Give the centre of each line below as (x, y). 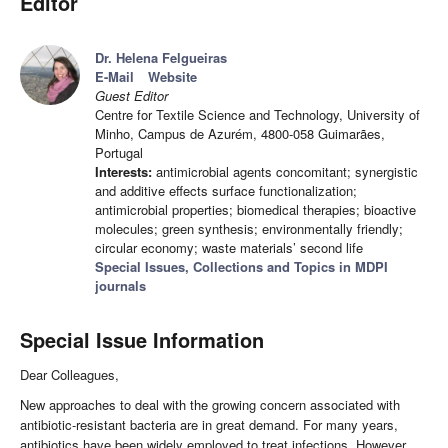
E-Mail (114, 77)
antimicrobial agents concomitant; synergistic (285, 172)
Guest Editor (131, 96)
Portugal (119, 153)
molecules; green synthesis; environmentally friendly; (249, 229)
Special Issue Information (142, 340)
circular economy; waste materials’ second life (229, 248)
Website (172, 77)
